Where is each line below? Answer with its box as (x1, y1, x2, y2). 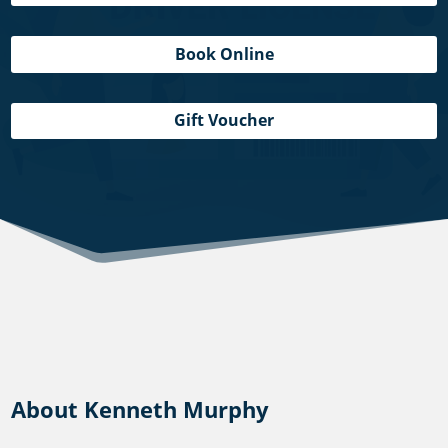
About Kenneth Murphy (11, 394, 270, 425)
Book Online (174, 42, 274, 65)
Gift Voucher (174, 109, 274, 132)
